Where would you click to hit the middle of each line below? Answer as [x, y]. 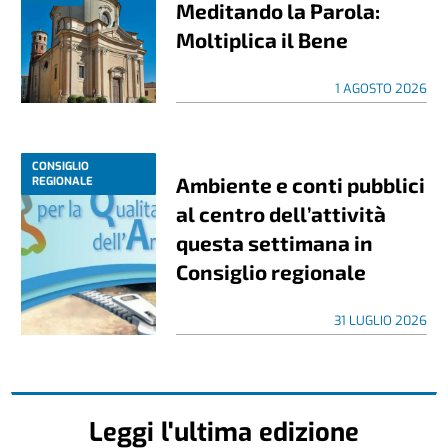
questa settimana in [275, 242]
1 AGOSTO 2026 [380, 88]
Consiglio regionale [271, 271]
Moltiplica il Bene [262, 39]
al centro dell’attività [281, 213]
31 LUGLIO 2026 [380, 320]
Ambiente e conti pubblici [301, 184]
